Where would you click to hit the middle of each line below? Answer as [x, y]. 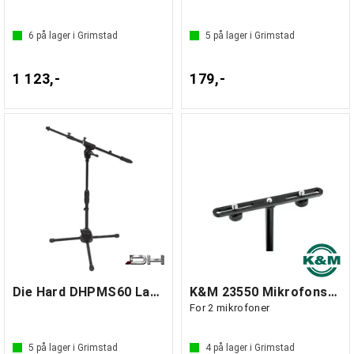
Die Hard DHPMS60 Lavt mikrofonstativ [154, 292]
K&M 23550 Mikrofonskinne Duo [332, 292]
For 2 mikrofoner [230, 308]
